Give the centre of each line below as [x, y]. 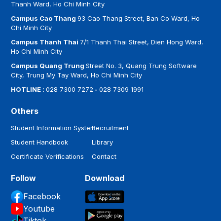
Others [25, 111]
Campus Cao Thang [44, 18]
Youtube [39, 208]
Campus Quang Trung [49, 65]
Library [103, 142]
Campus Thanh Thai [46, 42]
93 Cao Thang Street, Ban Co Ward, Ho [139, 18]
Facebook [42, 196]
